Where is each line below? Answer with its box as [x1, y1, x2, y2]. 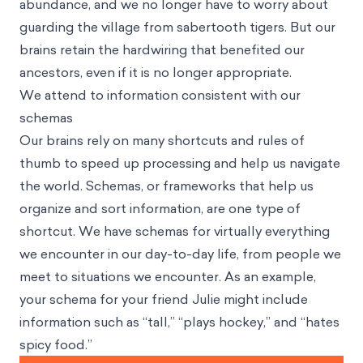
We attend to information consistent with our [19, 86, 301, 104]
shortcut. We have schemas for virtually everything [19, 222, 330, 240]
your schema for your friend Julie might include [19, 290, 308, 308]
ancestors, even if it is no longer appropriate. [19, 63, 292, 81]
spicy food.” [19, 335, 92, 353]
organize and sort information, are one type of [19, 199, 301, 217]
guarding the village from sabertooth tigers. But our [19, 18, 335, 36]
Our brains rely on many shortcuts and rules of [19, 131, 305, 149]
